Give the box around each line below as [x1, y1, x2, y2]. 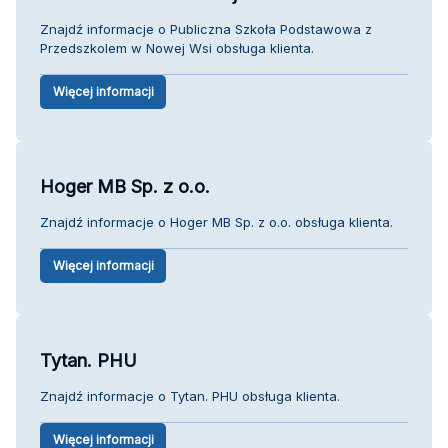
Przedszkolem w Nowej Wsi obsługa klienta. [40, 39, 314, 56]
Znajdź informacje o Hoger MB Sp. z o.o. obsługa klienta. [40, 213, 393, 230]
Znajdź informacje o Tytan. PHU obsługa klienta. [40, 387, 340, 404]
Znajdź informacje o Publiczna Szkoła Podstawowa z [40, 20, 372, 37]
